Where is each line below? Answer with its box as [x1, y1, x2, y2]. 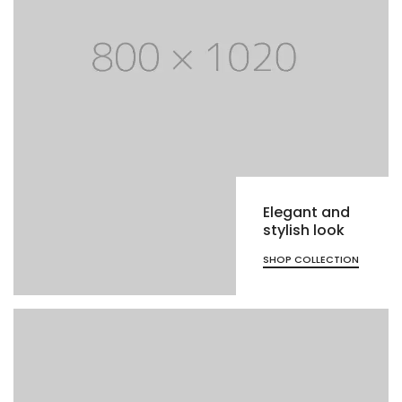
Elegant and [263, 202, 350, 223]
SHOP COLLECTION [263, 252, 359, 267]
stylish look [263, 220, 345, 241]
